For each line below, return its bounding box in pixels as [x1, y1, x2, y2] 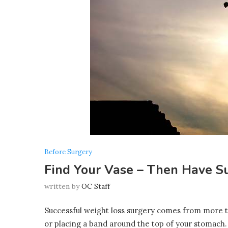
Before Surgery [44, 148, 92, 156]
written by [44, 182, 81, 191]
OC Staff [81, 182, 110, 191]
